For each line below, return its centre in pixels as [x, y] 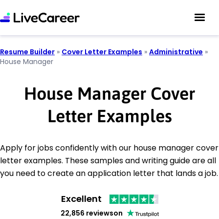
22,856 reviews [87, 213]
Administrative [176, 52]
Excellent [81, 199]
